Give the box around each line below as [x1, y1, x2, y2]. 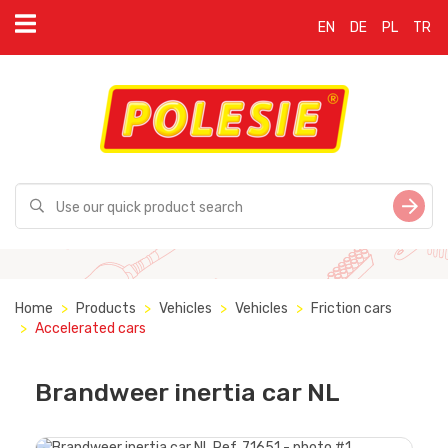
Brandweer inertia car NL [35, 378, 340, 407]
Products [76, 300, 136, 317]
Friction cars [311, 300, 392, 317]
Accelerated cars [35, 320, 146, 337]
